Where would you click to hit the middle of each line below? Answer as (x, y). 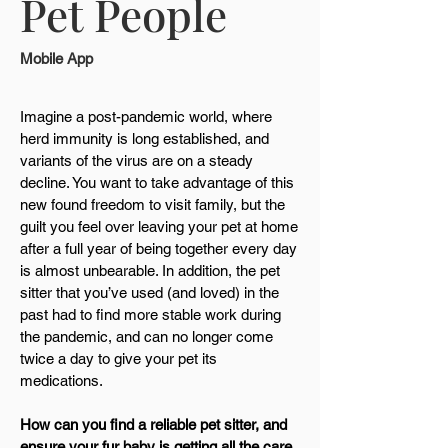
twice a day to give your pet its (118, 358)
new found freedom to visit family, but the (152, 204)
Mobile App (56, 58)
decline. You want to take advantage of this (157, 182)
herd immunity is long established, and (144, 138)
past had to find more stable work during (150, 314)
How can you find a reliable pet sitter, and (153, 424)
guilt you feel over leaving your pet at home (159, 226)
